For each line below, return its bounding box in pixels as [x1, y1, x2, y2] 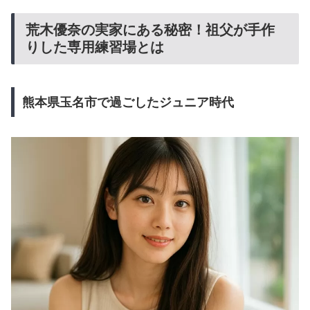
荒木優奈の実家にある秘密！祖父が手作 [26, 22, 275, 38]
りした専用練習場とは [26, 39, 164, 55]
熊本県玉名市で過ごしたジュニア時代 [21, 95, 234, 109]
